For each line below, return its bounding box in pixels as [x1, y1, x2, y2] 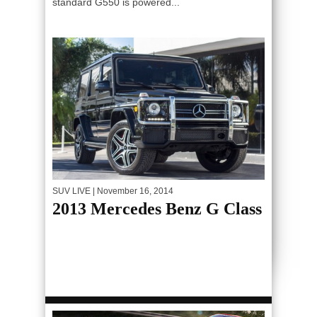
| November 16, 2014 [91, 185, 173, 196]
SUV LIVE [52, 185, 91, 196]
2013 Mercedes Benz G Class [52, 199, 262, 218]
